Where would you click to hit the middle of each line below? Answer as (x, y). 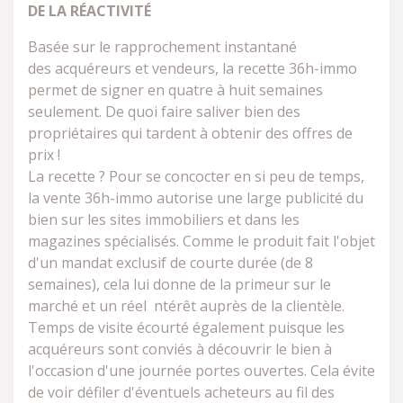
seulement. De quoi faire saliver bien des (164, 112)
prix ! (44, 155)
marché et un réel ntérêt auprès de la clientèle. (186, 306)
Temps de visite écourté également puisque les (186, 327)
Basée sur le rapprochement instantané (162, 47)
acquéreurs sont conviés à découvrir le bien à (180, 349)
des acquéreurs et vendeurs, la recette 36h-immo (193, 68)
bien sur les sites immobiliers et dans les (164, 219)
